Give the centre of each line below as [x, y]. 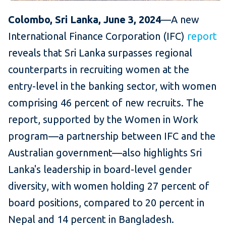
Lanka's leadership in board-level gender [100, 169]
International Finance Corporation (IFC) [98, 36]
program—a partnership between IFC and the [112, 136]
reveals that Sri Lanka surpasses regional [100, 52]
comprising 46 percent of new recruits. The [106, 102]
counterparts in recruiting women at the [99, 69]
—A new [180, 19]
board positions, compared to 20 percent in [106, 202]
